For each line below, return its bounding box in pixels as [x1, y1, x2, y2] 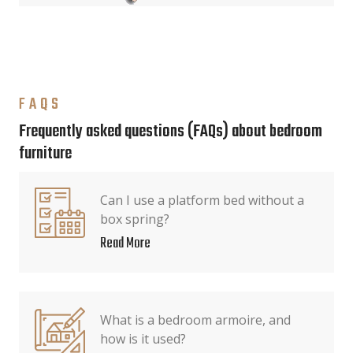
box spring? [100, 210, 169, 228]
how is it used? [100, 330, 186, 347]
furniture [19, 141, 72, 167]
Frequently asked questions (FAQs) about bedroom [19, 119, 322, 145]
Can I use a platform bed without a [100, 191, 304, 209]
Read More [100, 232, 150, 255]
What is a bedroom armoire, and [100, 311, 291, 329]
